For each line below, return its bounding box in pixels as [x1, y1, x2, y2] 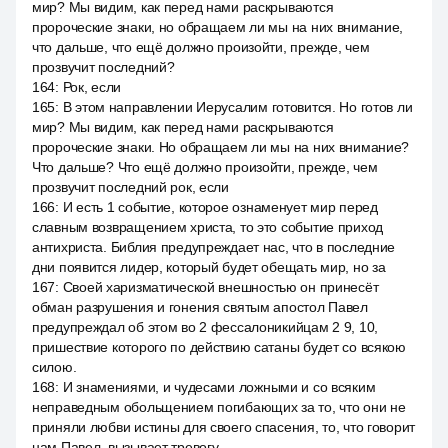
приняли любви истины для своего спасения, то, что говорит [32, 419, 416, 435]
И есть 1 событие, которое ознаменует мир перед [62, 199, 378, 215]
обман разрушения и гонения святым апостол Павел [32, 299, 368, 315]
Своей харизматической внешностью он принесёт [62, 279, 379, 295]
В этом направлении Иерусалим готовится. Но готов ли [62, 99, 413, 115]
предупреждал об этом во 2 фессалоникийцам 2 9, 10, [32, 319, 379, 335]
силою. [32, 359, 77, 375]
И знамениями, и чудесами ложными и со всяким [62, 379, 376, 395]
